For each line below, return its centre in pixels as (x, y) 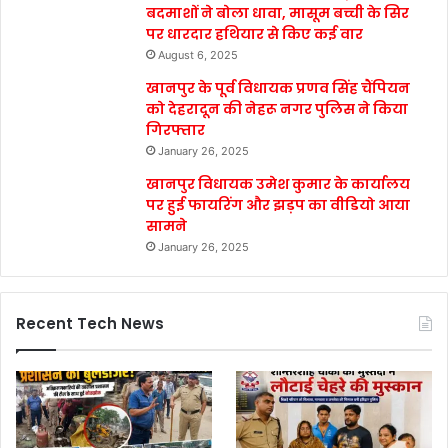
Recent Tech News (90, 324)
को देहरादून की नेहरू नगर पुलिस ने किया (277, 109)
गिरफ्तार (175, 130)
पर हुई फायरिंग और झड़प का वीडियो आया (278, 205)
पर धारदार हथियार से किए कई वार (254, 34)
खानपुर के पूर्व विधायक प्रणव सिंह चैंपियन (278, 88)
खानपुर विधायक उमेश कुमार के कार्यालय (278, 184)
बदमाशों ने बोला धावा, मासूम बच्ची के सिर (277, 13)
